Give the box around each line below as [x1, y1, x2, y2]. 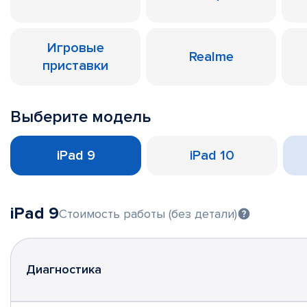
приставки [42, 58, 108, 74]
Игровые [47, 40, 104, 56]
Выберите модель [10, 107, 151, 127]
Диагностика [26, 262, 101, 277]
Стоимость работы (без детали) [59, 206, 237, 221]
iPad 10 [190, 147, 234, 164]
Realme [188, 49, 234, 65]
